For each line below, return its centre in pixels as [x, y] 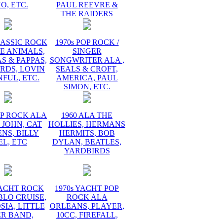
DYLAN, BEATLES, [87, 142]
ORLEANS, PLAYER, [87, 206]
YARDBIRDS [87, 151]
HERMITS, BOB [87, 133]
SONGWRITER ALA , [87, 60]
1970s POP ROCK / [87, 42]
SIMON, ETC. [87, 87]
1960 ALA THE [87, 115]
